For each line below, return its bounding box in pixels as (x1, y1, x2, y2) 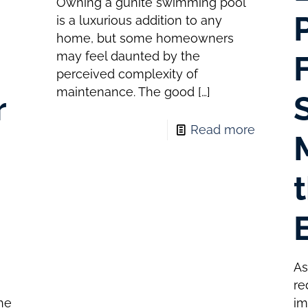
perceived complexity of (56, 67, 198, 81)
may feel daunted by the (56, 49, 200, 63)
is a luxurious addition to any (56, 13, 222, 27)
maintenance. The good (56, 85, 195, 99)
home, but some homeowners (56, 31, 234, 45)
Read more (190, 122, 256, 137)
